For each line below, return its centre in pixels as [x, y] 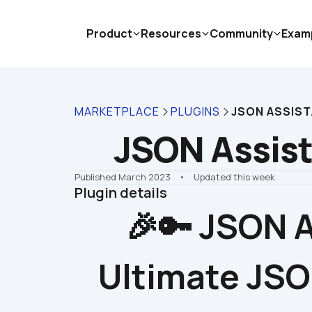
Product [109, 33]
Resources [171, 33]
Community [241, 33]
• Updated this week [224, 177]
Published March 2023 [123, 177]
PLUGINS [195, 111]
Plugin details [121, 193]
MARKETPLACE [117, 111]
